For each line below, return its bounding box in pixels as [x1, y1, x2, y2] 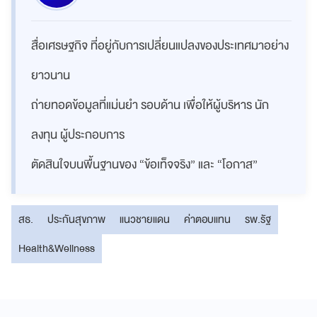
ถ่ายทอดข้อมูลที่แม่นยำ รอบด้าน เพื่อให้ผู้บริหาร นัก [31, 95, 269, 116]
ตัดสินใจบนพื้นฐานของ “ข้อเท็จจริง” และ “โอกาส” [31, 154, 258, 175]
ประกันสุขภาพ [47, 210, 105, 229]
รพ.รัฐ [245, 210, 271, 229]
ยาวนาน [31, 65, 70, 86]
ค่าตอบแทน [184, 210, 231, 229]
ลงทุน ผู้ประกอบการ [31, 125, 125, 146]
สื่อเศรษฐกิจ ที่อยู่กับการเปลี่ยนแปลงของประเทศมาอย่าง [31, 35, 289, 57]
